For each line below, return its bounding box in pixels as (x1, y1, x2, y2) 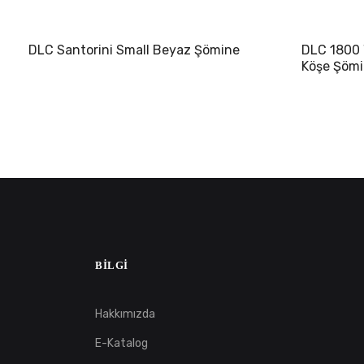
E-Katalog (95, 336, 148, 350)
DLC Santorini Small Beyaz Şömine (28, 41, 240, 58)
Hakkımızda (95, 306, 155, 321)
